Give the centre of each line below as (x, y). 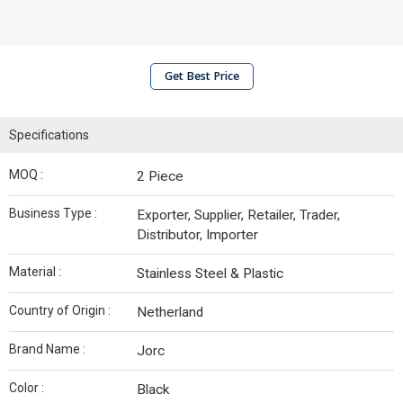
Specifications (49, 135)
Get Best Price (201, 76)
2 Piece (160, 176)
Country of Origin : (60, 310)
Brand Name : (47, 349)
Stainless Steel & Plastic (210, 273)
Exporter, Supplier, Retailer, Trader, (238, 215)
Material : (35, 272)
